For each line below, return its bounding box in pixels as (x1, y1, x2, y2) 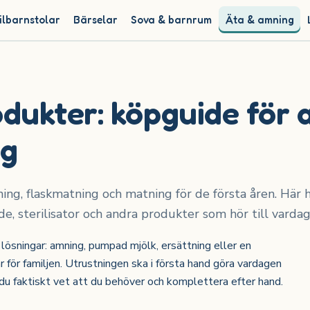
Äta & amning (225, 13, 294, 27)
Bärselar (73, 13, 118, 27)
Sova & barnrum (131, 13, 212, 27)
